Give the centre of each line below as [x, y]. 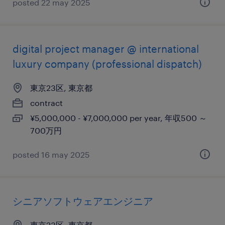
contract [46, 103]
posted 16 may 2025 [51, 154]
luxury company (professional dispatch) [107, 64]
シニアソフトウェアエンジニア [83, 201]
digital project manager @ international [106, 49]
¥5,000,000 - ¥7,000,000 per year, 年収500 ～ [119, 118]
